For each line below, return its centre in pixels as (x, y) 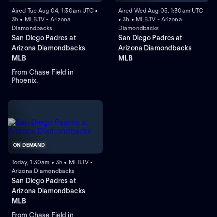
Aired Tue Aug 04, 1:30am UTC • (55, 10)
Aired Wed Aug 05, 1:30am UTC (161, 10)
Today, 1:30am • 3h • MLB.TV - (52, 162)
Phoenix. (25, 80)
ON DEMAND (29, 145)
